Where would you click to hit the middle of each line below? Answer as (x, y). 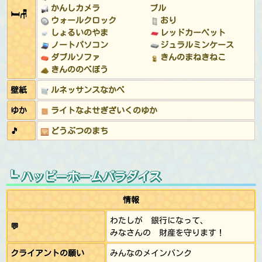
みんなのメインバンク (151, 253)
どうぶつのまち (79, 131)
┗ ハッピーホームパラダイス (83, 176)
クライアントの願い (47, 253)
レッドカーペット (192, 32)
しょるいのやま (79, 32)
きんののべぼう (79, 69)
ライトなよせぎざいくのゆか (103, 110)
